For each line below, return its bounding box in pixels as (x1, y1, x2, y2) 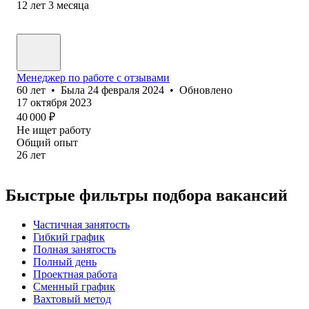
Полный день (33, 255, 97, 268)
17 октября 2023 (17, 96, 92, 108)
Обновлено (179, 83, 232, 96)
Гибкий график (33, 230, 105, 243)
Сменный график (33, 280, 115, 292)
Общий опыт (17, 136, 78, 148)
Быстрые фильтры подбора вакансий (6, 186, 288, 204)
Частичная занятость (33, 218, 130, 230)
